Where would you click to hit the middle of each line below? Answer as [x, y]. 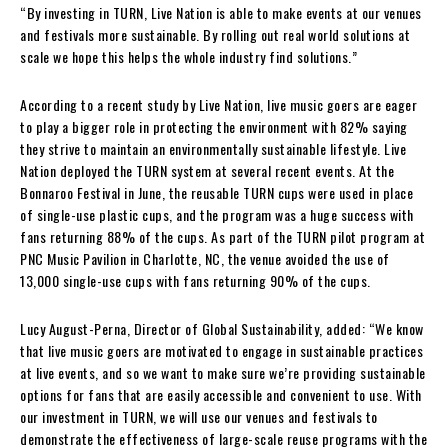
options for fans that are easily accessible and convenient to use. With [221, 394]
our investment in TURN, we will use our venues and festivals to [199, 416]
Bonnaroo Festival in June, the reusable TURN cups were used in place [216, 192]
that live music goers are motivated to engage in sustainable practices [221, 350]
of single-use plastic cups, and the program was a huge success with [217, 214]
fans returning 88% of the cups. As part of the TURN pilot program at [222, 236]
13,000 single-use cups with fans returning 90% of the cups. [197, 280]
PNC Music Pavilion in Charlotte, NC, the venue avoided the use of [205, 258]
